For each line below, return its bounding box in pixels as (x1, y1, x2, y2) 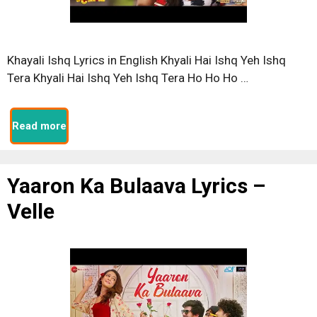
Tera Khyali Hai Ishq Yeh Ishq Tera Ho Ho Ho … (7, 70, 248, 85)
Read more (12, 120, 67, 132)
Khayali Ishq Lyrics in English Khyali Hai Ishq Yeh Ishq (7, 52, 286, 67)
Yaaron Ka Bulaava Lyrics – (7, 173, 265, 198)
